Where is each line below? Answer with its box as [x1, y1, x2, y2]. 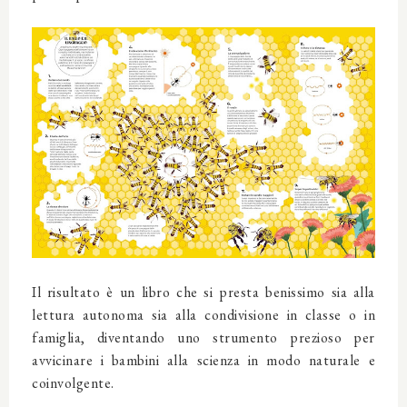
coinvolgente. [32, 372, 114, 392]
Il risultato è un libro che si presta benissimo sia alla [32, 282, 375, 302]
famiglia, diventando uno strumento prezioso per [32, 327, 375, 347]
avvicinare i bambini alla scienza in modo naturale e [32, 350, 375, 370]
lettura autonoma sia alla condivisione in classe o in [32, 304, 375, 324]
